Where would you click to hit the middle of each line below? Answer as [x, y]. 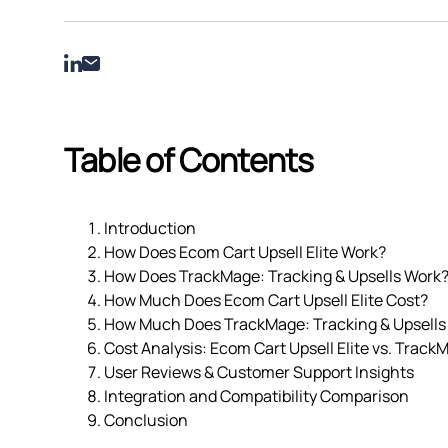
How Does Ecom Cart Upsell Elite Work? [245, 252]
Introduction [150, 228]
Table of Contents [189, 160]
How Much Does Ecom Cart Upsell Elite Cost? [266, 300]
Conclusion [146, 420]
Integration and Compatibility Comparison [256, 396]
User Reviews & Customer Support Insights [259, 372]
